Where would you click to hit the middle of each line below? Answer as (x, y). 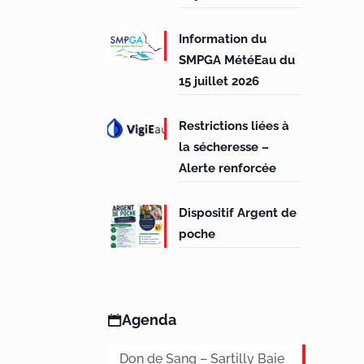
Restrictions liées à (234, 126)
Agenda (149, 320)
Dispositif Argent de (238, 213)
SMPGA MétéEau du (237, 61)
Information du (223, 39)
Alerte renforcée (228, 169)
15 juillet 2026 (219, 82)
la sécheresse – (224, 147)
